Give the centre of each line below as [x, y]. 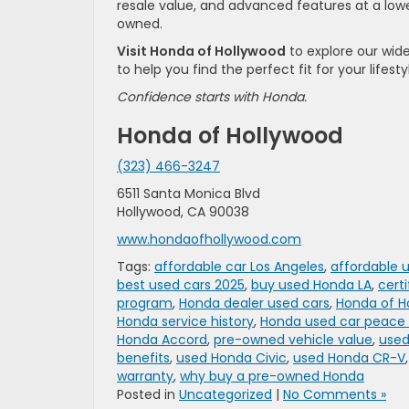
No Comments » [335, 395]
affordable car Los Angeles [239, 267]
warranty [145, 377]
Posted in [148, 395]
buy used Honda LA [311, 285]
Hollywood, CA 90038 [183, 212]
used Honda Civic [231, 358]
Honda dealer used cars [254, 304]
